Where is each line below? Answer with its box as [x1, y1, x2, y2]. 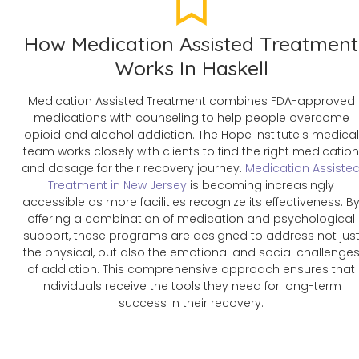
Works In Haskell [114, 54, 268, 80]
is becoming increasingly [187, 176, 335, 193]
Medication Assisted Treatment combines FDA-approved [27, 92, 355, 109]
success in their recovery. [119, 294, 264, 311]
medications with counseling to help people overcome [33, 109, 349, 126]
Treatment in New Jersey [48, 176, 188, 193]
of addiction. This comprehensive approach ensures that [27, 260, 356, 277]
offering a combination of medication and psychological [27, 210, 356, 227]
